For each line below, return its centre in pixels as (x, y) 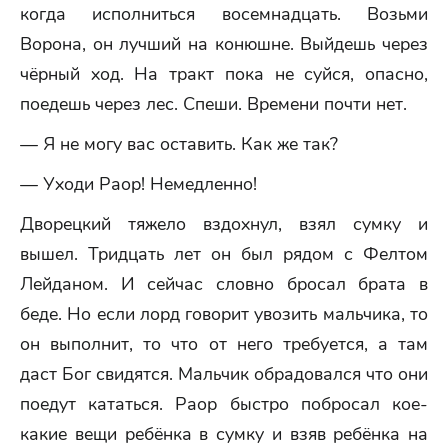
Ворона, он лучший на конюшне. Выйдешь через (224, 44)
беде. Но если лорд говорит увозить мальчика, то (224, 314)
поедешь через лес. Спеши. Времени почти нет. (213, 104)
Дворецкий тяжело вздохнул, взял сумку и (224, 224)
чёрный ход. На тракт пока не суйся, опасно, (224, 74)
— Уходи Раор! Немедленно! (138, 184)
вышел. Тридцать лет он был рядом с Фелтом (224, 254)
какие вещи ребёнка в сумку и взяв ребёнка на (224, 434)
